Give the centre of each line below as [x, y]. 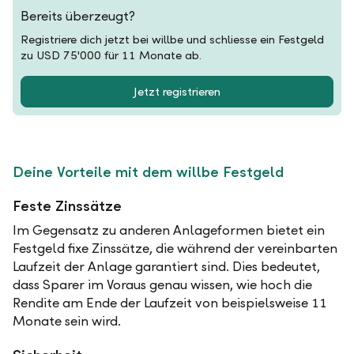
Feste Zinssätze [67, 206]
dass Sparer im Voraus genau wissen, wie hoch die [162, 285]
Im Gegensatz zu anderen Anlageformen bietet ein [169, 230]
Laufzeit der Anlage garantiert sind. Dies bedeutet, [166, 267]
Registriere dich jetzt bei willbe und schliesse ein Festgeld [172, 40]
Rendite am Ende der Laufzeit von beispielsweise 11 [170, 303]
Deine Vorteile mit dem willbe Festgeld [150, 172]
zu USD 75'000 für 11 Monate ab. [111, 55]
